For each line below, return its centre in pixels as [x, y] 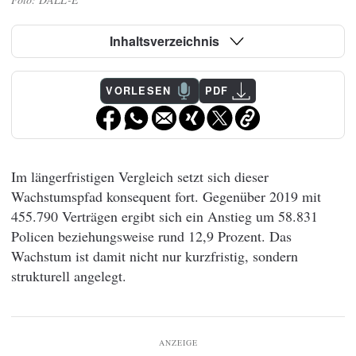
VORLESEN [139, 91]
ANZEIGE [178, 343]
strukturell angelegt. [69, 276]
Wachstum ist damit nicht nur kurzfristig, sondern [155, 256]
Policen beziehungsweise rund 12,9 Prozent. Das [151, 236]
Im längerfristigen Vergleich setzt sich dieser [140, 177]
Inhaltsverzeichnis [164, 41]
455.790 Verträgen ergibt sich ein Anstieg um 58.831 [164, 217]
